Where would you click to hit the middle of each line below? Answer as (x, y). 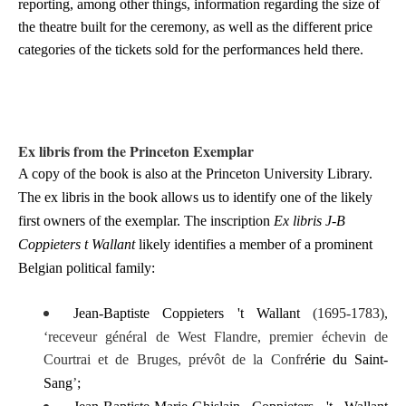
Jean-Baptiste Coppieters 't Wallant (193, 313)
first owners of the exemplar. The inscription (146, 221)
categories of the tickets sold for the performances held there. (191, 49)
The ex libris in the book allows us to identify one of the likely (195, 197)
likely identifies (180, 244)
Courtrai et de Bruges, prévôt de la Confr (174, 359)
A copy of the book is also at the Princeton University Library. (195, 174)
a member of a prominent (299, 244)
